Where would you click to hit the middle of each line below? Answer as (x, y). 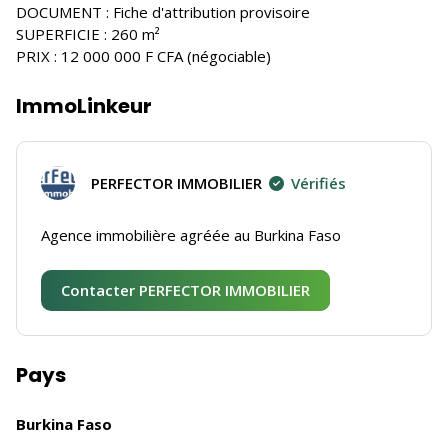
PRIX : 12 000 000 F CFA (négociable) (143, 56)
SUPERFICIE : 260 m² (88, 34)
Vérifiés (318, 183)
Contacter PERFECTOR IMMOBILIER (185, 290)
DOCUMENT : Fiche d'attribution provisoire (163, 12)
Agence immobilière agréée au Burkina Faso (191, 235)
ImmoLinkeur (84, 106)
